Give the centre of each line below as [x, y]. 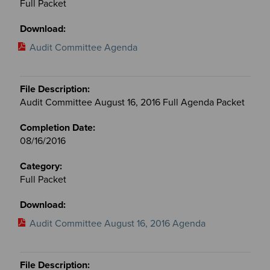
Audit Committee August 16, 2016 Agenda [117, 223]
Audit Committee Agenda [83, 47]
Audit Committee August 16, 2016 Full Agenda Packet [132, 102]
